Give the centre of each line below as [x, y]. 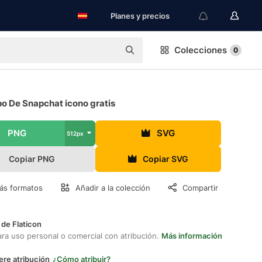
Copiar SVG [166, 159]
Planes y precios [140, 16]
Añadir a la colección [113, 188]
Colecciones [201, 50]
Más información [192, 236]
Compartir [200, 188]
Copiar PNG [32, 159]
